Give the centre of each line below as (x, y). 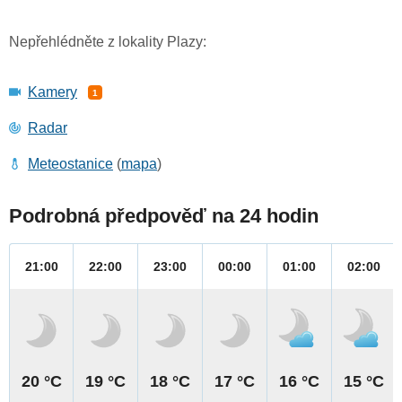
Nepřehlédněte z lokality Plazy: (108, 42)
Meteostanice (70, 164)
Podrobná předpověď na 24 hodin (164, 216)
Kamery (52, 92)
